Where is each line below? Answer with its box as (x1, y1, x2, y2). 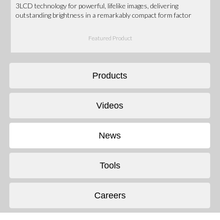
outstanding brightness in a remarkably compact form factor (16, 10, 192, 19)
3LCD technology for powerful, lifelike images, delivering (16, 1, 179, 10)
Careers (94, 190, 126, 200)
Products (92, 70, 128, 81)
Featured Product (88, 34, 133, 42)
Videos (96, 100, 124, 110)
